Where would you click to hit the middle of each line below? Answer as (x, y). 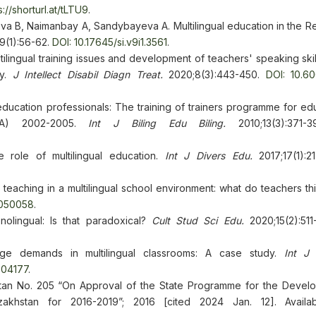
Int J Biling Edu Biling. (157, 123)
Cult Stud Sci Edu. (197, 220)
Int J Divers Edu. (212, 156)
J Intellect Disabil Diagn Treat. (87, 74)
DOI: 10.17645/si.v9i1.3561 (110, 42)
